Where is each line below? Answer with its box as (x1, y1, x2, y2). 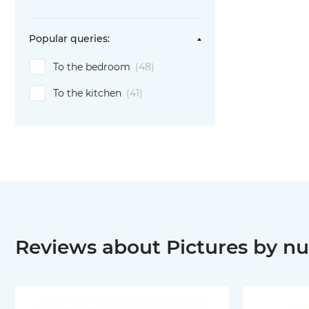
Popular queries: (29, 32, 110, 45)
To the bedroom (53, 61, 133, 73)
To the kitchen (53, 87, 124, 99)
